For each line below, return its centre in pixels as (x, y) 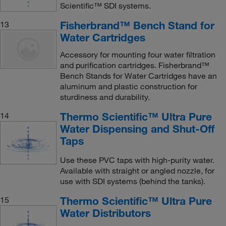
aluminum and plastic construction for (128, 87)
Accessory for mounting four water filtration (137, 55)
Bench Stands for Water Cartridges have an (138, 76)
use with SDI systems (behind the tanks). (132, 181)
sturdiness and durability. (105, 97)
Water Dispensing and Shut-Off (137, 129)
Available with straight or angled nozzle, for (137, 171)
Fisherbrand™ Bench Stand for (137, 25)
